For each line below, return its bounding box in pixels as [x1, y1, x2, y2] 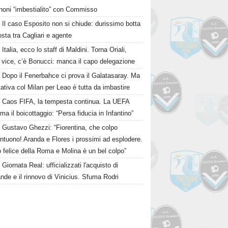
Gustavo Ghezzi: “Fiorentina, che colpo [2, 124, 118, 131]
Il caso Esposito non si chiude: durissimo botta [2, 20, 141, 27]
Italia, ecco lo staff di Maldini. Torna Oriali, [2, 46, 127, 53]
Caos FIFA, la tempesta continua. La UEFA [2, 98, 130, 105]
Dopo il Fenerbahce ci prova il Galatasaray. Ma [2, 72, 140, 79]
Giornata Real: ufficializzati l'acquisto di [2, 161, 119, 169]
